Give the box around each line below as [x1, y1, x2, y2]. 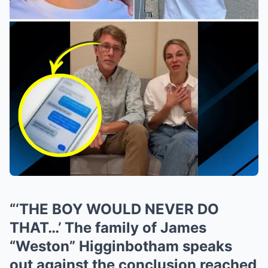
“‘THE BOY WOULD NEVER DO [10, 200, 219, 218]
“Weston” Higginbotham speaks [10, 237, 232, 255]
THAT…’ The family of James [10, 219, 206, 236]
